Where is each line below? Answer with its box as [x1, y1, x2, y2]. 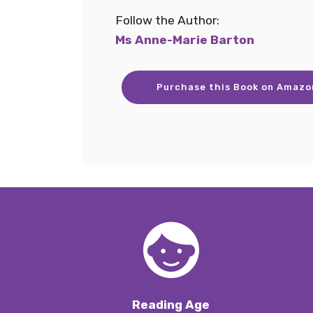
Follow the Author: [115, 13, 219, 27]
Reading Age [132, 297, 210, 312]
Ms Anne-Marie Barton [115, 33, 254, 47]
